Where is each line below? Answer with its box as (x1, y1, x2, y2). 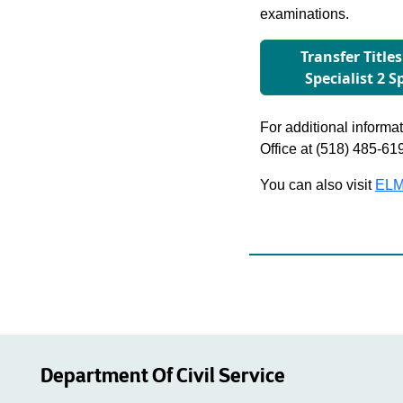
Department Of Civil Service (40, 363, 285, 388)
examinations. (259, 6, 349, 22)
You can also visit (259, 177, 375, 193)
